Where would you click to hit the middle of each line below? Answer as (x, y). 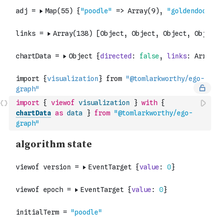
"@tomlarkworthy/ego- (153, 113)
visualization (104, 103)
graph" (27, 123)
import (27, 103)
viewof (63, 103)
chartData (33, 113)
